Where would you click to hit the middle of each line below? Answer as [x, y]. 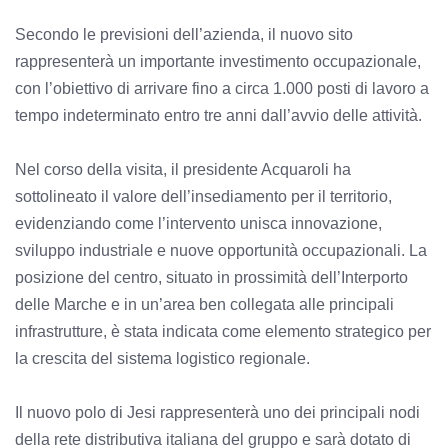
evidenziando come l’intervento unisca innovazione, [198, 223]
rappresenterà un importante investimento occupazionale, [218, 61]
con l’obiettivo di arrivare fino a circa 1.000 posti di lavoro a [222, 88]
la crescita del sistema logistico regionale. [162, 358]
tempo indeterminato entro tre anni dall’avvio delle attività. [218, 115]
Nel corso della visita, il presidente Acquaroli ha [183, 169]
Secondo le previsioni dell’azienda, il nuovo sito [184, 34]
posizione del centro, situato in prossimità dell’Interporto [211, 277]
